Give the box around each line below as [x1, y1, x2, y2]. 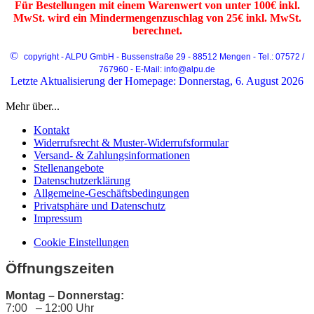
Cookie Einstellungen [34, 235, 129, 248]
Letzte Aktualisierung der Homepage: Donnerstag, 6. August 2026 [11, 74, 303, 87]
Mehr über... [6, 100, 60, 112]
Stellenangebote [34, 161, 104, 174]
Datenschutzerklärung [34, 174, 130, 186]
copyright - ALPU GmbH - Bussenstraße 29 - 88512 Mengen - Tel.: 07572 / [24, 51, 304, 62]
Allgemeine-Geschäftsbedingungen [34, 186, 189, 199]
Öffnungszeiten [6, 259, 114, 277]
